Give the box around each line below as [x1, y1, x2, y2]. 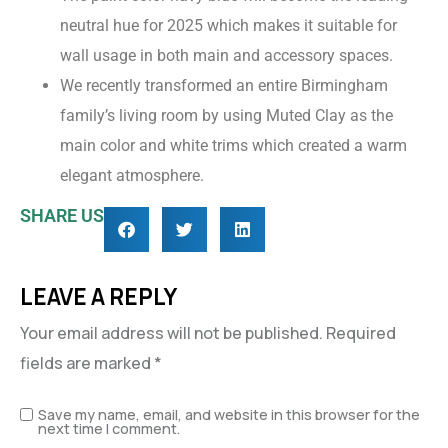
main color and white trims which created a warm [60, 136, 407, 156]
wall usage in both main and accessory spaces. [60, 46, 393, 66]
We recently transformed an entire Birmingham [60, 76, 388, 96]
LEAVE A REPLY [20, 281, 177, 313]
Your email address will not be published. [20, 322, 323, 345]
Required [326, 322, 396, 345]
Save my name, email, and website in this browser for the [38, 405, 420, 425]
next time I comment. [38, 419, 180, 439]
